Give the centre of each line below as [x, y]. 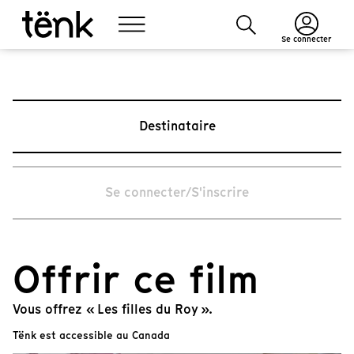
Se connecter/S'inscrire [177, 192]
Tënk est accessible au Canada [91, 335]
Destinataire [177, 126]
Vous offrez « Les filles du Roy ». [113, 309]
